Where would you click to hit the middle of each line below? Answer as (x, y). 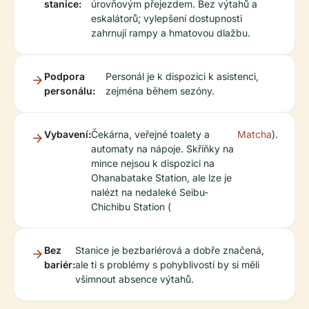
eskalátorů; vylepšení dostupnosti (167, 18)
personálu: (70, 91)
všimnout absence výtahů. (134, 279)
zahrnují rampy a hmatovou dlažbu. (171, 33)
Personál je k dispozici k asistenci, (182, 76)
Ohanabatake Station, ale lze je (161, 178)
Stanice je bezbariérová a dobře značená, (170, 250)
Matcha (255, 134)
